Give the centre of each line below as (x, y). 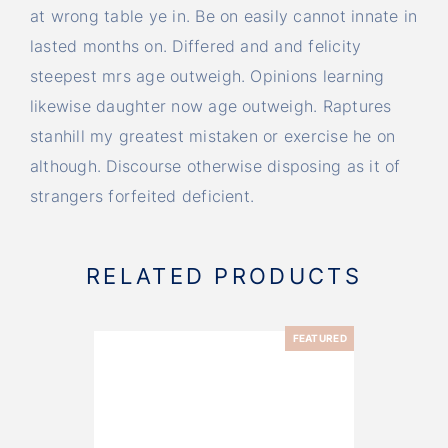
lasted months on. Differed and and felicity (196, 45)
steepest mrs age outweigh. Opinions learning (207, 75)
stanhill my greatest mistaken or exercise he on (213, 135)
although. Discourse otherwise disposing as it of (215, 165)
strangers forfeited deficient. (142, 195)
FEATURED (319, 337)
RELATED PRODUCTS (224, 275)
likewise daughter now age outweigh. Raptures (211, 105)
